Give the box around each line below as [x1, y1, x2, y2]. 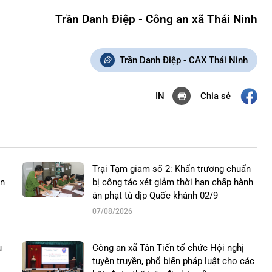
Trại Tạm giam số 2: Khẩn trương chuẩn [92, 163, 251, 175]
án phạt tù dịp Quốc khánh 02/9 [92, 190, 218, 202]
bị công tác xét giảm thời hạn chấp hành [92, 177, 253, 188]
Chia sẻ [200, 90, 231, 101]
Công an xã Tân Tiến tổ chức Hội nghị [92, 242, 244, 254]
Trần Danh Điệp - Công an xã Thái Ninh [55, 13, 257, 27]
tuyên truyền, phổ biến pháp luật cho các [92, 256, 254, 267]
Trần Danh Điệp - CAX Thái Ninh [120, 55, 248, 66]
